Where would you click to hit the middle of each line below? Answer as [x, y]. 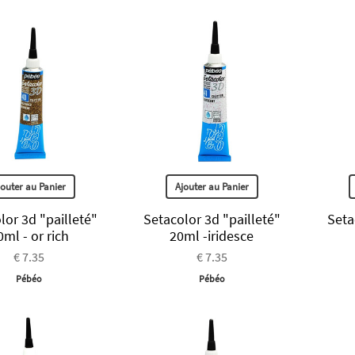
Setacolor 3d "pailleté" [212, 219]
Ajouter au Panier [212, 187]
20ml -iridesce [212, 236]
